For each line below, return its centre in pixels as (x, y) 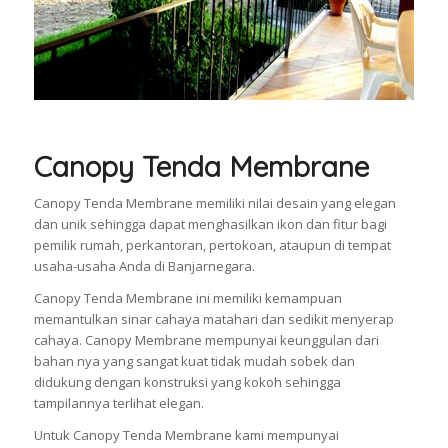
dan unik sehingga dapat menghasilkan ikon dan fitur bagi (210, 223)
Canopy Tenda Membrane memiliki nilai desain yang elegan (214, 202)
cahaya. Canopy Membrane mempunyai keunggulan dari (206, 339)
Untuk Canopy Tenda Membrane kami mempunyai (186, 434)
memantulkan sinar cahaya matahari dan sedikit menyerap (213, 318)
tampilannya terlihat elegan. (118, 402)
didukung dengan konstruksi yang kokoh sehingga (187, 381)
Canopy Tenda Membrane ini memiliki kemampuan (187, 297)
